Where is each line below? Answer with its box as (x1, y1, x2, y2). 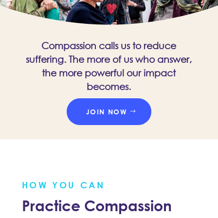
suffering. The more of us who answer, (26, 53, 192, 65)
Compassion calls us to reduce (41, 39, 177, 51)
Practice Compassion (21, 196, 172, 214)
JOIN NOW (86, 107, 127, 116)
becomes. (87, 80, 131, 92)
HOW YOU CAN (21, 179, 105, 190)
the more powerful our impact (42, 67, 176, 78)
